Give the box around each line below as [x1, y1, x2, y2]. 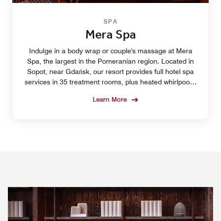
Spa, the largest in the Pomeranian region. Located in [27, 57, 194, 65]
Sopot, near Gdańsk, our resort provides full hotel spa [27, 67, 194, 75]
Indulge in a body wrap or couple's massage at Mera [29, 46, 192, 55]
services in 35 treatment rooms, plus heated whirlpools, [24, 77, 197, 86]
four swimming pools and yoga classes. [49, 88, 172, 96]
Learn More [93, 95, 127, 103]
